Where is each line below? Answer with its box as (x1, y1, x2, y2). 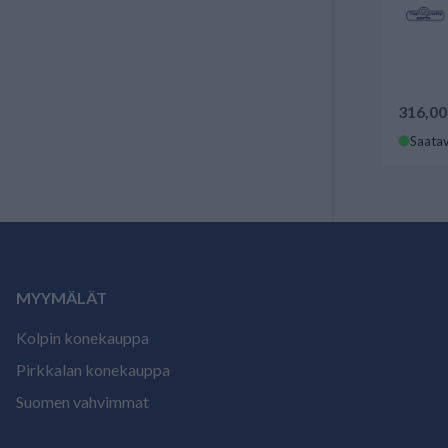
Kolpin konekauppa (16, 328, 149, 347)
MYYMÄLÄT (16, 288, 107, 307)
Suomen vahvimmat (16, 392, 149, 411)
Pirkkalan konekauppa (16, 360, 170, 379)
